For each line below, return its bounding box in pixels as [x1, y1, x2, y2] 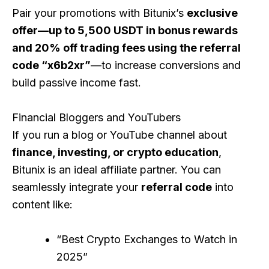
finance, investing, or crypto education [12, 145, 219, 159]
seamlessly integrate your [12, 180, 141, 193]
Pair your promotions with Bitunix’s [12, 7, 187, 20]
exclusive [187, 7, 238, 20]
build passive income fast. [12, 76, 141, 89]
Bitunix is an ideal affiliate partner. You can [12, 163, 221, 176]
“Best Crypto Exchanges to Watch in [56, 232, 237, 246]
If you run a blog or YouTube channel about [12, 128, 227, 141]
